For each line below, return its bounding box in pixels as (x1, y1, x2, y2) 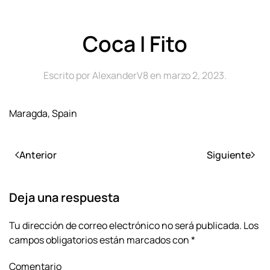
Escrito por (43, 69, 92, 83)
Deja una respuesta (9, 189, 119, 206)
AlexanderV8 (92, 69, 148, 83)
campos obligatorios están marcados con (9, 233, 191, 247)
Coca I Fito (83, 29, 187, 59)
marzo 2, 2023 (163, 69, 224, 83)
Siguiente (207, 148, 251, 162)
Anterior (19, 148, 57, 162)
